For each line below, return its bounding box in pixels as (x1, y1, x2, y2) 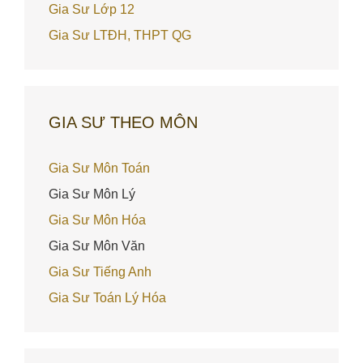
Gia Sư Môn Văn (49, 239, 145, 253)
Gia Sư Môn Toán (49, 161, 150, 175)
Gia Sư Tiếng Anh (49, 265, 152, 279)
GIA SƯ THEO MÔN (49, 113, 198, 131)
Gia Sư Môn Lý (49, 187, 135, 201)
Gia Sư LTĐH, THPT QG (49, 28, 191, 42)
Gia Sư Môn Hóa (49, 213, 146, 227)
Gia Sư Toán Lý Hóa (49, 291, 166, 305)
